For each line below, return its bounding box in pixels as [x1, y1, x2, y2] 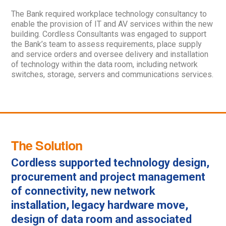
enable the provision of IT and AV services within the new [11, 19, 213, 29]
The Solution [11, 136, 83, 154]
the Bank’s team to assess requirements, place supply [11, 39, 202, 49]
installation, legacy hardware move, [11, 199, 189, 211]
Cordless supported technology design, [11, 156, 210, 169]
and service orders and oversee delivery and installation [11, 49, 209, 59]
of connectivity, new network [11, 185, 156, 197]
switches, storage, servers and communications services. [11, 69, 214, 79]
